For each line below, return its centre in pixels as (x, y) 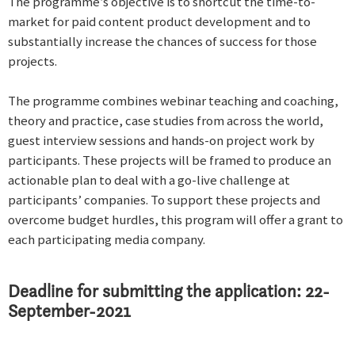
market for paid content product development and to (159, 21)
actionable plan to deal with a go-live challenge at (149, 179)
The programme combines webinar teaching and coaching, (173, 100)
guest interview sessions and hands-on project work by (161, 140)
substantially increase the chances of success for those (162, 41)
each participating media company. (107, 239)
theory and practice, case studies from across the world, (166, 120)
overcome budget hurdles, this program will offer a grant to (176, 219)
